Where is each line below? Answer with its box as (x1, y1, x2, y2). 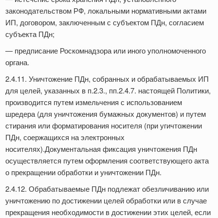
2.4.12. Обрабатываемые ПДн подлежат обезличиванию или (5, 183, 209, 194)
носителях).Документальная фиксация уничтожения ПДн (5, 144, 197, 154)
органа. (5, 57, 31, 68)
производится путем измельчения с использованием (5, 97, 182, 108)
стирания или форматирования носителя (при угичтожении (5, 120, 202, 131)
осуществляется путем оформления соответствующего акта (5, 155, 209, 166)
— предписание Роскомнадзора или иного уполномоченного (5, 45, 206, 56)
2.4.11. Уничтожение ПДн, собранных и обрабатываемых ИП (5, 73, 209, 84)
